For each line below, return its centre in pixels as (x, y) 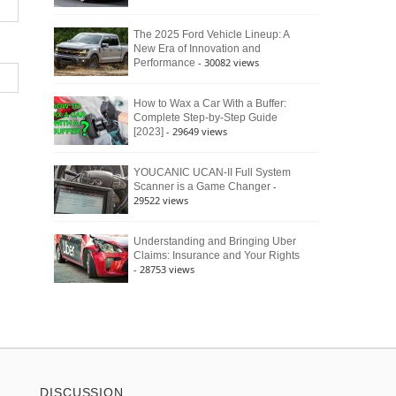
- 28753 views (164, 269)
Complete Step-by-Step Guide (206, 118)
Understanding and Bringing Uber (215, 241)
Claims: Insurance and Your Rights (217, 255)
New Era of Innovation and (197, 49)
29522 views (161, 200)
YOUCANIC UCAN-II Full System (212, 172)
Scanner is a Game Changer (202, 187)
